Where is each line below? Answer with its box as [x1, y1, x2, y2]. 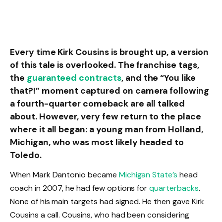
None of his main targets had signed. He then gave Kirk [10, 196, 205, 207]
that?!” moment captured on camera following [10, 84, 209, 96]
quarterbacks [149, 183, 199, 194]
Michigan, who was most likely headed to [10, 136, 184, 148]
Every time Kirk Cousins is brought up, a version [10, 46, 209, 57]
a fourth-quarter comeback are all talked [10, 97, 185, 109]
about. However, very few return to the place [10, 110, 201, 122]
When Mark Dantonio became [10, 169, 119, 180]
